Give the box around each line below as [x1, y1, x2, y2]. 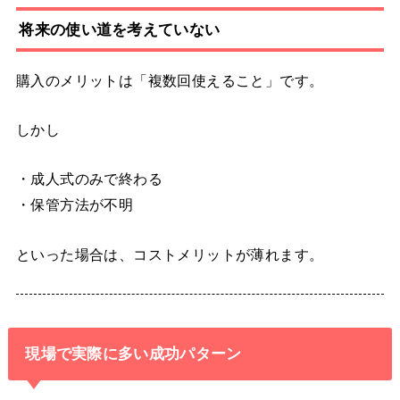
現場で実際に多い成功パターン [25, 345, 242, 363]
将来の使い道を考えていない [19, 20, 221, 38]
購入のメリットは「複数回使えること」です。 [15, 71, 324, 88]
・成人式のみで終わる [15, 171, 163, 187]
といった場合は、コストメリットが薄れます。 [15, 246, 324, 262]
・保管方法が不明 [15, 196, 134, 213]
